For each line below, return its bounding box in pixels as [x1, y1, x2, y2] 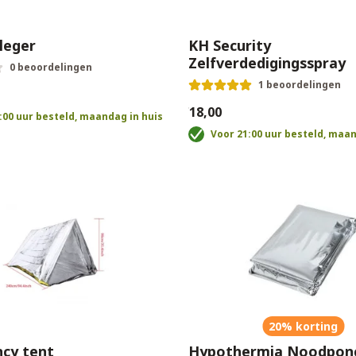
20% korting [269, 319, 339, 334]
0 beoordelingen [10, 60, 92, 74]
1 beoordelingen [258, 78, 342, 91]
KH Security [188, 36, 272, 55]
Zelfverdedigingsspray [188, 53, 346, 72]
